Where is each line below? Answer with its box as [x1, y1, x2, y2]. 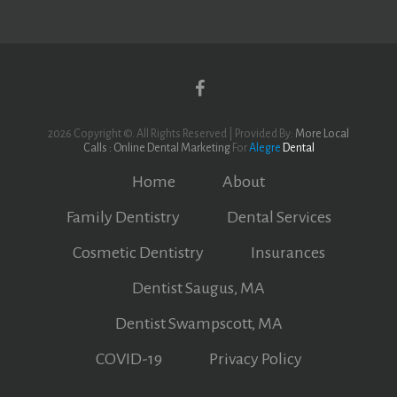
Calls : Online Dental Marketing [82, 142, 230, 154]
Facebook [198, 98, 263, 116]
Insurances [250, 244, 325, 261]
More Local [295, 128, 349, 140]
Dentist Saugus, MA [132, 279, 265, 297]
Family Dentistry [66, 208, 180, 226]
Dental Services [226, 208, 331, 226]
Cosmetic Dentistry [72, 244, 204, 261]
